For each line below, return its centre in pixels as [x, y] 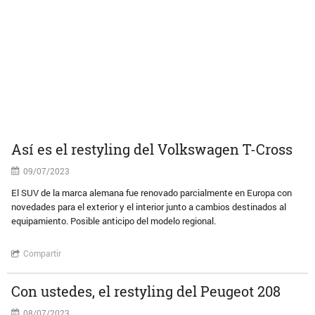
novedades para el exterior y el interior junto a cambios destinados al [149, 207]
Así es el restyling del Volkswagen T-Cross [152, 149]
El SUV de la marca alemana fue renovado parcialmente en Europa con [152, 193]
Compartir [43, 253]
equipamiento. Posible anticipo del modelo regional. [114, 221]
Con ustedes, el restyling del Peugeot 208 [146, 291]
